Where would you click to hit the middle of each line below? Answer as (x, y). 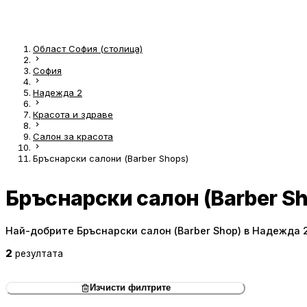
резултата (39, 254)
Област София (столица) (88, 49)
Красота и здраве (73, 115)
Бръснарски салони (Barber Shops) (111, 159)
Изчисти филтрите (130, 288)
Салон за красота (73, 137)
